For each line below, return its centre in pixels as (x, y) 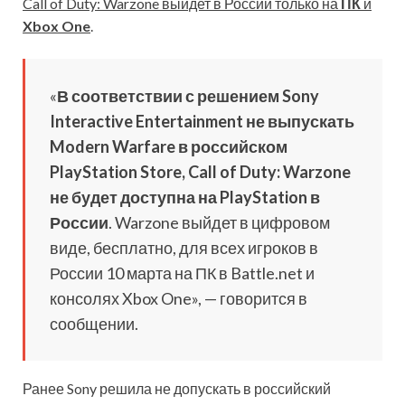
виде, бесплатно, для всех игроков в (184, 247)
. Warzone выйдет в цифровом (219, 222)
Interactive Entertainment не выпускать (202, 121)
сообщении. (94, 323)
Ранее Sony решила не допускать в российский (177, 388)
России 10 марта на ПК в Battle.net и (182, 273)
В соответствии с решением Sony (188, 95)
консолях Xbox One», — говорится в (179, 298)
